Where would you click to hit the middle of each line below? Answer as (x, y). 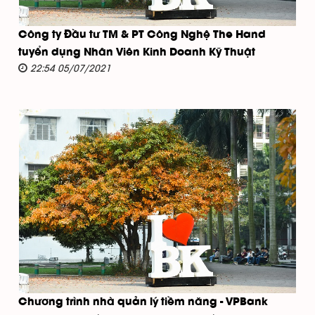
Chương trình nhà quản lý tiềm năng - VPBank (143, 302)
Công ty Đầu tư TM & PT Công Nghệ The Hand (142, 35)
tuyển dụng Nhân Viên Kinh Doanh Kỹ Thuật (137, 52)
